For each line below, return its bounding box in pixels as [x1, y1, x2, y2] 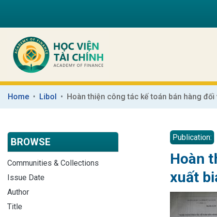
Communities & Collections [7, 158, 99, 168]
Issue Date [7, 172, 45, 182]
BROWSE [11, 136, 50, 148]
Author [7, 187, 29, 197]
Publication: [172, 132, 212, 142]
